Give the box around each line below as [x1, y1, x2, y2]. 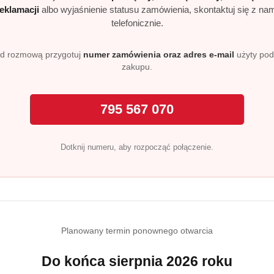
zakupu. [122, 62, 152, 72]
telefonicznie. [111, 18, 163, 28]
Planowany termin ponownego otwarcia [61, 226, 213, 235]
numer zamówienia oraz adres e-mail [83, 50, 234, 59]
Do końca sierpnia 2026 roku [42, 253, 232, 269]
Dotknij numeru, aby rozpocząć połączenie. [61, 143, 213, 152]
